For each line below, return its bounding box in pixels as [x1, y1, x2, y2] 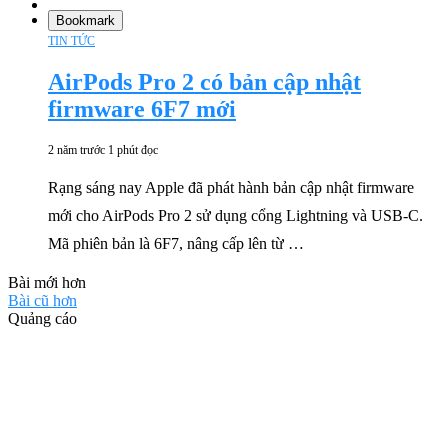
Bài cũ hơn [8, 292, 77, 309]
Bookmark [56, 13, 115, 29]
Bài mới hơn [8, 274, 86, 291]
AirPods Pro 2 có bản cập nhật [48, 69, 361, 96]
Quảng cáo [8, 310, 77, 327]
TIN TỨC [48, 34, 95, 49]
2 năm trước [48, 143, 105, 157]
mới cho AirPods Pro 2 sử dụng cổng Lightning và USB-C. [48, 207, 423, 224]
